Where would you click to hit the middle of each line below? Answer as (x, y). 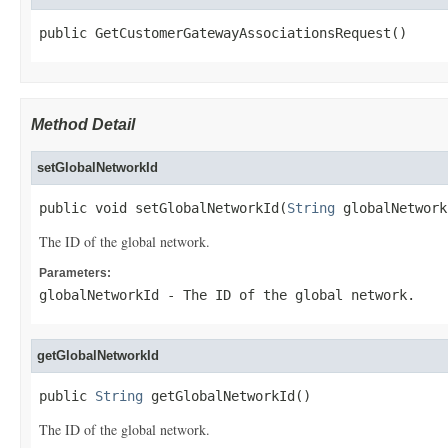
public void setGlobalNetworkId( (163, 208)
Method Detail (83, 124)
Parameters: (75, 273)
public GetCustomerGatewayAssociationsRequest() (223, 33)
